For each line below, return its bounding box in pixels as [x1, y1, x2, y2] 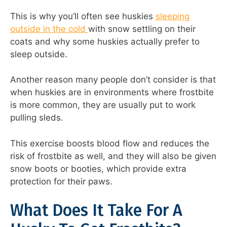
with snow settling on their [88, 23, 196, 34]
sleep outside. [10, 49, 67, 59]
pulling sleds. [10, 112, 63, 123]
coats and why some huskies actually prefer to [10, 36, 200, 47]
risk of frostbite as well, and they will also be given [10, 150, 216, 161]
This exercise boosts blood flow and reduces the [10, 138, 209, 148]
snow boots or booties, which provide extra [10, 163, 186, 174]
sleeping [156, 11, 190, 21]
